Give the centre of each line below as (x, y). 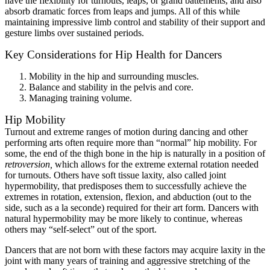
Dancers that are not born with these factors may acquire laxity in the (135, 250)
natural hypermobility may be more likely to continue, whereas (124, 218)
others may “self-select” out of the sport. (81, 229)
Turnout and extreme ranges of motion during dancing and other (126, 131)
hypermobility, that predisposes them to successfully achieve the (126, 186)
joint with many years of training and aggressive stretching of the (127, 260)
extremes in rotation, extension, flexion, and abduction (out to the (128, 196)
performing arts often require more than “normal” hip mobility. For (131, 142)
